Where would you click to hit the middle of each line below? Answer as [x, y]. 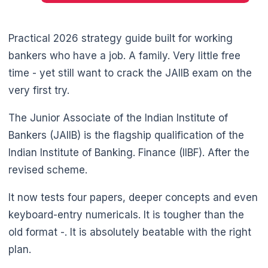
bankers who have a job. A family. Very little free [124, 56]
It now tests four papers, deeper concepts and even [133, 198]
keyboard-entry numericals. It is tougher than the [126, 215]
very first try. [39, 91]
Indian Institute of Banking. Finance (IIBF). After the [129, 153]
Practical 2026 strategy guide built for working [121, 39]
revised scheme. [48, 170]
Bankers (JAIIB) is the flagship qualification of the [126, 135]
